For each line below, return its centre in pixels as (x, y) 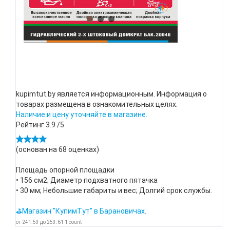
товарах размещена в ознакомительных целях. (97, 104)
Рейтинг (31, 125)
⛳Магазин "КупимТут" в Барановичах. (81, 211)
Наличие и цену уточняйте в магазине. (82, 114)
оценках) (83, 149)
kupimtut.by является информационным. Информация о (111, 94)
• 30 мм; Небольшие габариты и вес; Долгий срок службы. (114, 190)
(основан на (37, 149)
